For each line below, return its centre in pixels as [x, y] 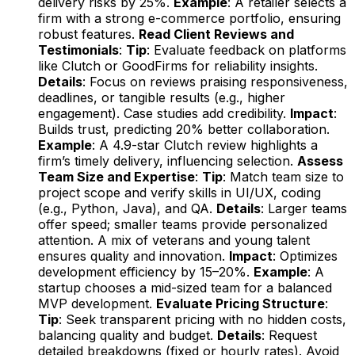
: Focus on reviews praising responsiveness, [215, 81]
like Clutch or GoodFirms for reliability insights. [178, 65]
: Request [289, 335]
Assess [320, 160]
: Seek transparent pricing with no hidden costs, [202, 319]
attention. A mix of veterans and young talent [174, 240]
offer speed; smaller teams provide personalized [183, 224]
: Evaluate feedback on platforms [246, 50]
